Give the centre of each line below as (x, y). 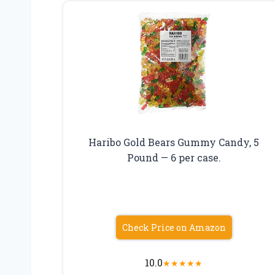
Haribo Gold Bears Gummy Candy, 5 (174, 142)
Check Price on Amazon (174, 227)
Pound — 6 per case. (174, 157)
